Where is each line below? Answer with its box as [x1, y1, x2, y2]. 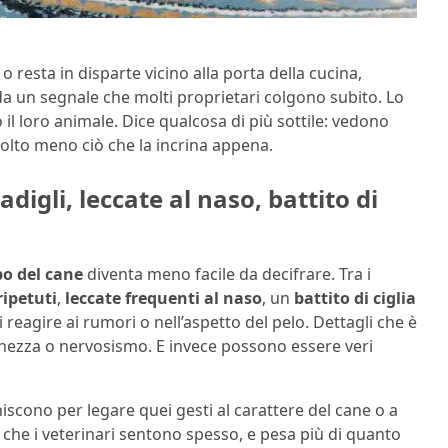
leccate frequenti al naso [65, 287, 262, 310]
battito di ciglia [294, 287, 416, 310]
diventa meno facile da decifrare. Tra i [83, 263, 371, 286]
